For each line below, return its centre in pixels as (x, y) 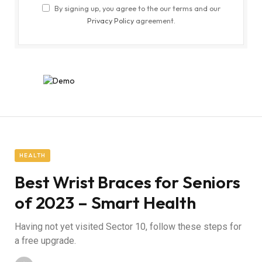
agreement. (154, 21)
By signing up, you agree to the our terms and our (136, 8)
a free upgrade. (45, 241)
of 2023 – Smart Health (105, 203)
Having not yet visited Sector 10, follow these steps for (128, 227)
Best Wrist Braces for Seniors (127, 182)
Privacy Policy (110, 21)
